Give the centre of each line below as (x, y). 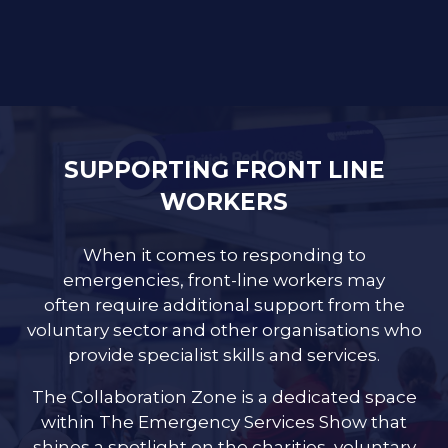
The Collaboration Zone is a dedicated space (224, 396)
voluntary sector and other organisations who (224, 329)
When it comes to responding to (224, 254)
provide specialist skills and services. (224, 354)
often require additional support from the (224, 304)
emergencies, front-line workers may (224, 279)
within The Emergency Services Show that (224, 421)
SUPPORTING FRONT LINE (224, 169)
